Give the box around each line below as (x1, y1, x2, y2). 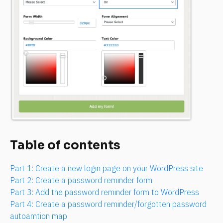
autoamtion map (10, 211, 67, 222)
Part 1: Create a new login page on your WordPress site (10, 163, 203, 174)
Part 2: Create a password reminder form (10, 175, 152, 186)
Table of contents (10, 138, 120, 153)
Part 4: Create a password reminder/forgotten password (10, 199, 207, 210)
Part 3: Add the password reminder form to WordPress (10, 187, 199, 198)
